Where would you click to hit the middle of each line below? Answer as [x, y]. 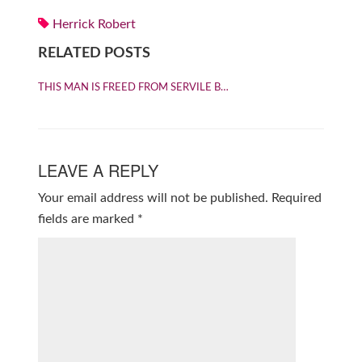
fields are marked [87, 219]
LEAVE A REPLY [98, 170]
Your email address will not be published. [153, 198]
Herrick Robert [94, 24]
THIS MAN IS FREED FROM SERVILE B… [133, 88]
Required [296, 198]
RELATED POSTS [94, 53]
